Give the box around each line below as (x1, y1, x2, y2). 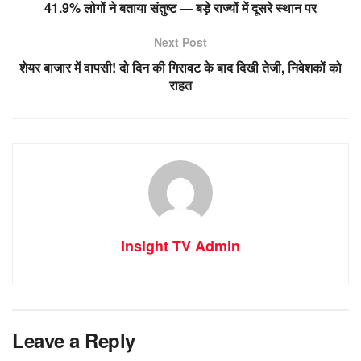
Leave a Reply (12, 326, 135, 354)
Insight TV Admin (121, 234, 240, 256)
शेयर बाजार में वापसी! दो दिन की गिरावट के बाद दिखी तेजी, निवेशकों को (19, 57, 342, 77)
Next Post (154, 33, 207, 50)
